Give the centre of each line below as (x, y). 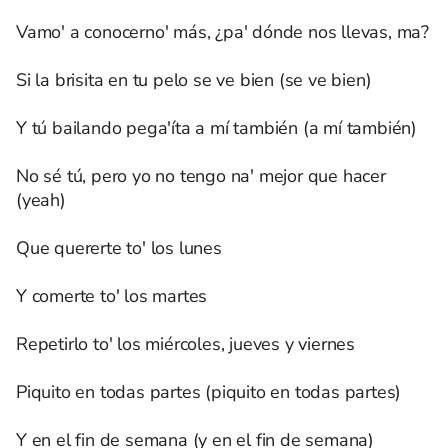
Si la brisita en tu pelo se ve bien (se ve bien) (194, 80)
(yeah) (41, 200)
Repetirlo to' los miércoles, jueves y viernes (185, 344)
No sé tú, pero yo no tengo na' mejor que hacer (201, 176)
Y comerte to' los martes (112, 296)
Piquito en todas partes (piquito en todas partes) (209, 392)
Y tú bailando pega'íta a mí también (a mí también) (216, 128)
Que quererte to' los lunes (119, 248)
